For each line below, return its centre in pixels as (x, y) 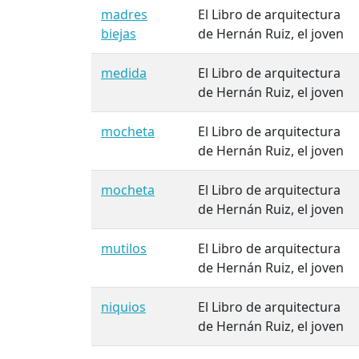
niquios (123, 307)
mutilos (124, 249)
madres (124, 15)
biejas (119, 34)
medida (124, 73)
